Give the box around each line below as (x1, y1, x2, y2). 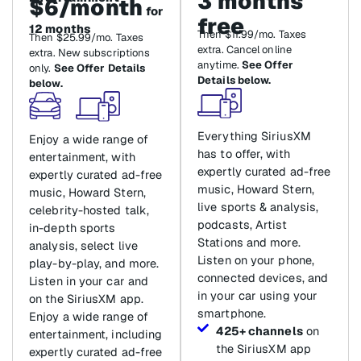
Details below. (197, 73, 272, 87)
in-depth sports (29, 219, 116, 235)
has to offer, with (197, 145, 290, 161)
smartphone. (197, 305, 267, 321)
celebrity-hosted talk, (29, 201, 150, 218)
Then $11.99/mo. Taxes (197, 27, 307, 41)
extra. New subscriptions (29, 45, 151, 60)
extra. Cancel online (197, 42, 292, 56)
